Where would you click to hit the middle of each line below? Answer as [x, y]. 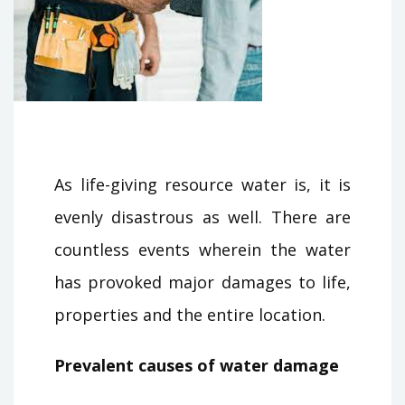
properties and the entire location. [190, 314]
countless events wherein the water [202, 249]
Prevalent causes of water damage [197, 365]
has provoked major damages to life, [202, 282]
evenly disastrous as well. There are [202, 217]
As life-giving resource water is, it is [202, 184]
